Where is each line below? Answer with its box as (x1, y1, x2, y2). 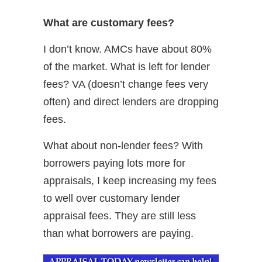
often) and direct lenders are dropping (43, 96, 219, 108)
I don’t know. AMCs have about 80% (43, 43, 212, 55)
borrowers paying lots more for (43, 157, 185, 169)
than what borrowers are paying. (43, 227, 194, 239)
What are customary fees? (43, 17, 174, 29)
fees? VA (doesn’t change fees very (43, 78, 208, 90)
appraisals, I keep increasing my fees (43, 175, 216, 187)
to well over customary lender (43, 192, 180, 204)
